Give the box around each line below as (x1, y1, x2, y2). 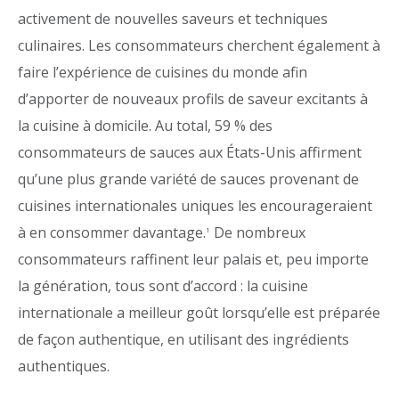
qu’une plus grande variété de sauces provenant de (18, 169, 359, 189)
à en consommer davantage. (18, 223, 206, 242)
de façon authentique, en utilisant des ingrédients (18, 330, 349, 349)
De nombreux (210, 223, 305, 242)
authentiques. (18, 356, 110, 376)
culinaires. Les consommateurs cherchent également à (18, 36, 380, 55)
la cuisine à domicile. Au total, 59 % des (18, 116, 273, 135)
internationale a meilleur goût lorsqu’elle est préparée (18, 303, 380, 322)
